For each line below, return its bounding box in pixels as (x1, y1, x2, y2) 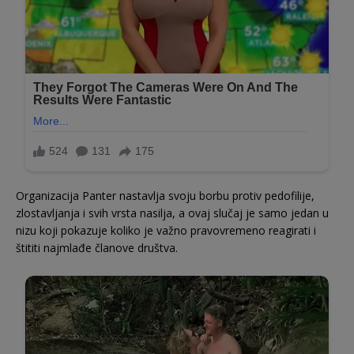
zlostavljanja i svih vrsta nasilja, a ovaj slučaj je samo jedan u (16, 205, 329, 220)
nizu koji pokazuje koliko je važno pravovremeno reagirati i (16, 222, 316, 238)
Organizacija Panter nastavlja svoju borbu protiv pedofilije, (16, 187, 314, 203)
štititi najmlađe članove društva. (16, 239, 178, 255)
